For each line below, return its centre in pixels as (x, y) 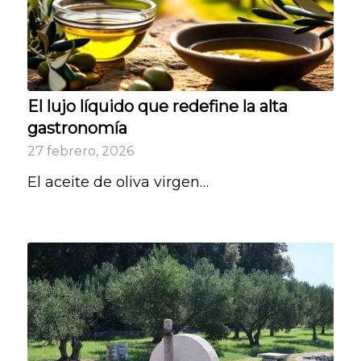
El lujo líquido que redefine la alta (157, 107)
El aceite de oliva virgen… (118, 183)
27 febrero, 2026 (80, 151)
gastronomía (77, 129)
